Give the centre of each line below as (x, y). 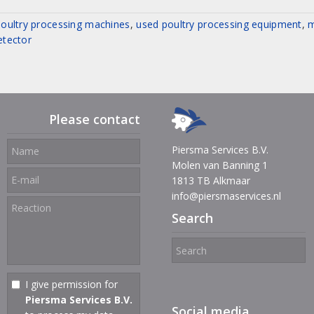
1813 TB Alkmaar (211, 180)
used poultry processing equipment (219, 24)
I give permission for (71, 284)
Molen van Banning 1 (220, 165)
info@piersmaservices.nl (226, 196)
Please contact (95, 119)
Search (192, 218)
